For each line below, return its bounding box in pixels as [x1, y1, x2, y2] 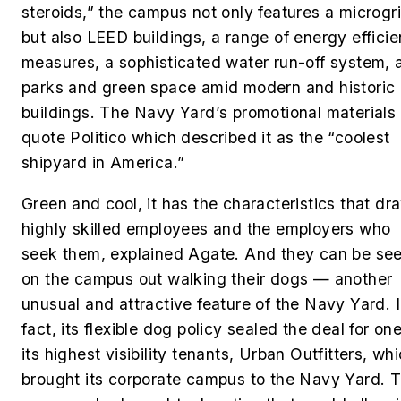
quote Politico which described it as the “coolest [21, 128, 390, 148]
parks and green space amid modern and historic [21, 78, 396, 98]
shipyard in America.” [21, 153, 185, 173]
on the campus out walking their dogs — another [21, 269, 393, 288]
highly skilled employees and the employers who [21, 218, 391, 238]
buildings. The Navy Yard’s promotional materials [21, 103, 397, 123]
